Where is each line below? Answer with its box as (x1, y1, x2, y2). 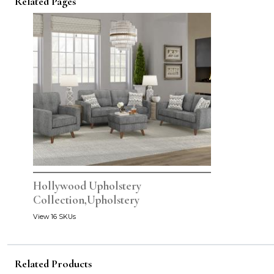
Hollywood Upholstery (33, 179, 141, 194)
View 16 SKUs (33, 213, 76, 221)
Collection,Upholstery (33, 193, 139, 208)
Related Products (15, 257, 92, 271)
